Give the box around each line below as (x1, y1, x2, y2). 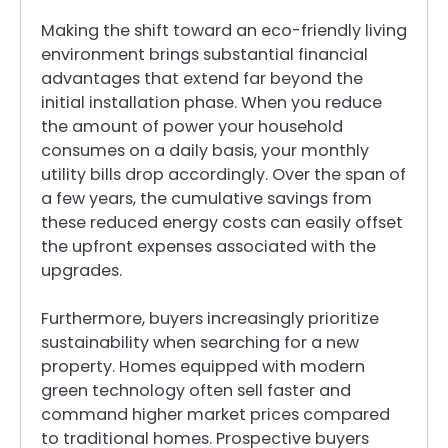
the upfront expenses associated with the (41, 234, 376, 258)
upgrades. (41, 258, 122, 282)
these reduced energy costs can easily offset (41, 210, 403, 234)
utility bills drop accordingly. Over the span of (41, 162, 406, 186)
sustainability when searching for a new (41, 330, 359, 354)
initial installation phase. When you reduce (41, 90, 382, 114)
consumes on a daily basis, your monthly (41, 138, 369, 162)
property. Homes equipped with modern (41, 354, 365, 378)
